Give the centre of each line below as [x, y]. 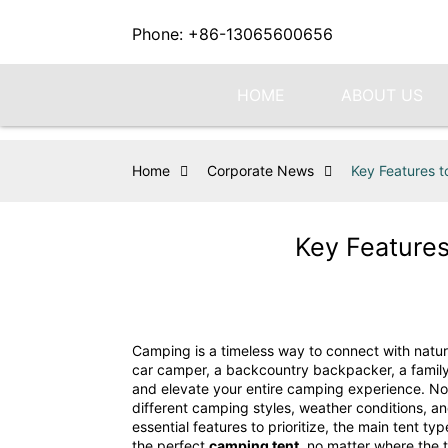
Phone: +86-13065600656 [232, 34]
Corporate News [260, 170]
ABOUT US [381, 95]
